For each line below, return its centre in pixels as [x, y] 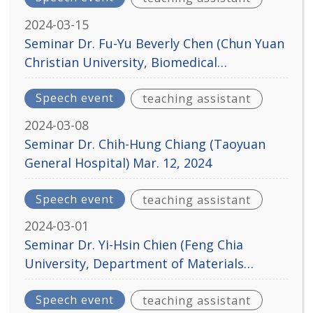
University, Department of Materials [134, 264]
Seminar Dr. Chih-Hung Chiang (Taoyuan [145, 144]
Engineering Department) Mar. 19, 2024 [143, 81]
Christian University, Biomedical [121, 62]
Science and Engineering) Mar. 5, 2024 [137, 283]
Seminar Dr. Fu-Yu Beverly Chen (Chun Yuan [154, 43]
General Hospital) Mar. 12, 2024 [118, 162]
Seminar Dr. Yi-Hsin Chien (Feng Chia [134, 245]
